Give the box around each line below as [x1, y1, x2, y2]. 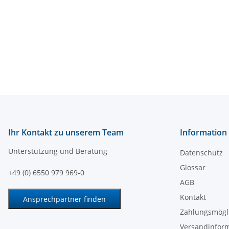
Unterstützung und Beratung [8, 146, 107, 156]
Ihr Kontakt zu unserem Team [8, 127, 124, 138]
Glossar [180, 163, 205, 173]
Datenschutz [180, 148, 223, 158]
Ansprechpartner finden [23, 194, 106, 204]
